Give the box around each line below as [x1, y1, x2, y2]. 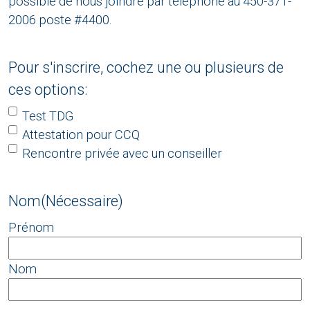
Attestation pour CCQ [22, 127, 140, 143]
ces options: [8, 81, 87, 99]
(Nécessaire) [41, 192, 123, 210]
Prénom [8, 220, 54, 235]
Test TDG [22, 109, 73, 124]
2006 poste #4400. [8, 12, 111, 28]
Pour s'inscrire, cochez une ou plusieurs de [8, 59, 284, 77]
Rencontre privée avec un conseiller [22, 146, 222, 161]
